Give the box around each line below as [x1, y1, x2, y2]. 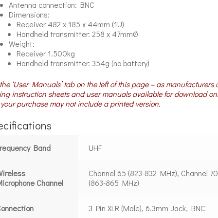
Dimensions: [8, 9, 50, 20]
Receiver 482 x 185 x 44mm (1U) [16, 19, 124, 30]
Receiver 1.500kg [16, 48, 75, 59]
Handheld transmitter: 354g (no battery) [16, 58, 149, 69]
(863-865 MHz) [89, 178, 140, 188]
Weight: [8, 38, 35, 49]
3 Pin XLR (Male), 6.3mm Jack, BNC [89, 203, 206, 214]
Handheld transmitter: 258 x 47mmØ [16, 29, 138, 39]
